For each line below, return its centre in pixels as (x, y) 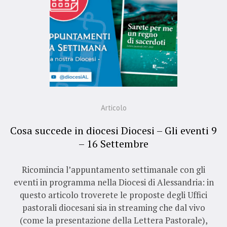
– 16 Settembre (113, 143)
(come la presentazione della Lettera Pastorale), (113, 220)
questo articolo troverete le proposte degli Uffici (113, 195)
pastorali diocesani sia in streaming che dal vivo (113, 207)
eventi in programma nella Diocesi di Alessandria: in (113, 182)
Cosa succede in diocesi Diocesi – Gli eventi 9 (113, 130)
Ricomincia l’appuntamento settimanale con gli (113, 169)
